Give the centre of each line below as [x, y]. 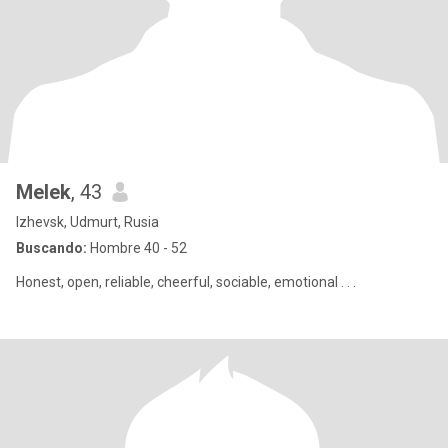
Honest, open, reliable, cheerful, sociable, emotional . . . [186, 282]
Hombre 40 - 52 [137, 248]
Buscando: [51, 248]
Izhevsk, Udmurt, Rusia [87, 222]
